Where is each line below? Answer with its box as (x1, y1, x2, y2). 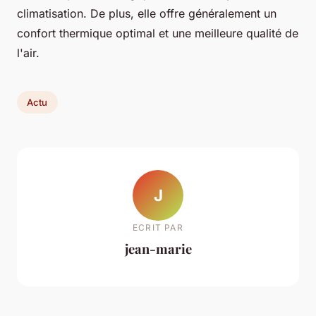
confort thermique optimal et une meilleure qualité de (17, 26, 298, 41)
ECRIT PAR (133, 221, 183, 233)
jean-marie (124, 239, 192, 257)
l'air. (17, 46, 39, 61)
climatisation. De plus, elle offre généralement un (17, 6, 276, 21)
